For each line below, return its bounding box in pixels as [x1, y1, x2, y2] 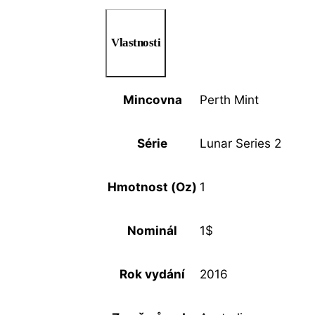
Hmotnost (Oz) [108, 179, 198, 195]
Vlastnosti [111, 35, 161, 49]
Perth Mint [200, 92, 259, 108]
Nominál [127, 223, 178, 238]
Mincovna [122, 92, 182, 108]
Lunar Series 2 [200, 136, 282, 151]
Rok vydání [120, 266, 186, 282]
